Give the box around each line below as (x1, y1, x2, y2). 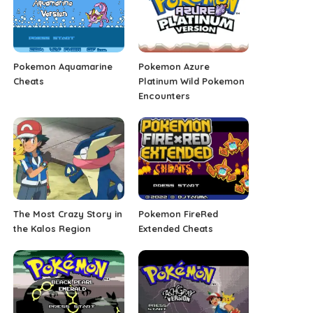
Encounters (138, 89, 190, 101)
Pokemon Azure (138, 60, 210, 72)
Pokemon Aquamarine (13, 60, 113, 72)
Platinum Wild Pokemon (138, 75, 245, 87)
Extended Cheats (138, 223, 213, 235)
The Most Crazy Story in (13, 208, 123, 220)
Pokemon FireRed (138, 208, 218, 220)
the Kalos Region (13, 223, 92, 235)
